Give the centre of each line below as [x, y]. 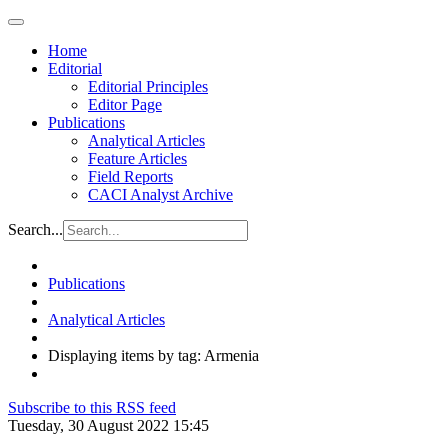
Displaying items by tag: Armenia [153, 355]
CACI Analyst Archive [160, 194]
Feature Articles [137, 158]
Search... [35, 229]
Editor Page [125, 104]
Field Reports [130, 176]
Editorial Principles [148, 86]
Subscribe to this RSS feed [92, 407]
